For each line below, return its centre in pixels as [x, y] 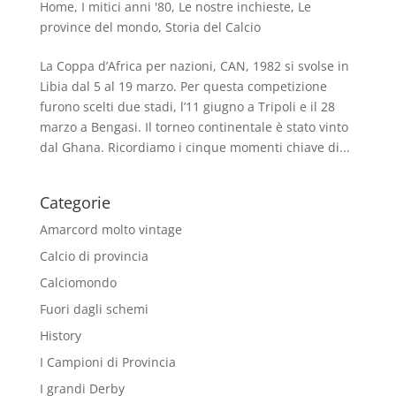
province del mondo [99, 27]
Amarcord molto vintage [110, 229]
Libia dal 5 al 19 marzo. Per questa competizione [183, 86]
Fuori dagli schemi [94, 308]
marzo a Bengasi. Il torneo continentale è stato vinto [194, 126]
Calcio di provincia [94, 255]
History [60, 335]
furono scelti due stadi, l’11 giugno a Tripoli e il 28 [187, 106]
